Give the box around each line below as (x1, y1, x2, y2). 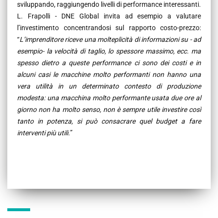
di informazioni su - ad (134, 35, 201, 43)
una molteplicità (84, 35, 133, 43)
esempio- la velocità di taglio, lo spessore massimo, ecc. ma (17, 47, 201, 55)
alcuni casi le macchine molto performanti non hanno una (17, 70, 201, 78)
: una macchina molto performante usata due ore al (44, 93, 201, 102)
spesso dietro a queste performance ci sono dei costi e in (17, 58, 201, 67)
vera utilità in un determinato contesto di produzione (17, 82, 201, 90)
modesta (17, 93, 44, 102)
